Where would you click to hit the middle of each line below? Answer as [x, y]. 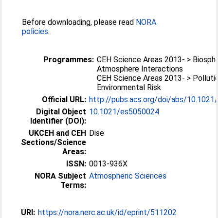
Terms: [73, 185]
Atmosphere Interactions [140, 69]
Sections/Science [54, 142]
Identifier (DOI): [58, 121]
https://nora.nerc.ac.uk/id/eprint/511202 [108, 212]
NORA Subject [61, 176]
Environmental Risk [129, 87]
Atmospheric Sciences [128, 176]
